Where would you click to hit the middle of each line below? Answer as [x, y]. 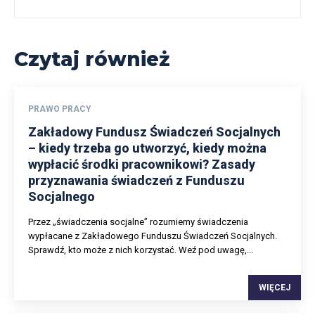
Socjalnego [62, 196]
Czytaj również [92, 59]
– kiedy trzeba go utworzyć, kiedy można [147, 148]
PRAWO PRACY [60, 109]
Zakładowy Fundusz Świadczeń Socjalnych [154, 131]
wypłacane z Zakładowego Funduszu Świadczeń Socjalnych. [153, 236]
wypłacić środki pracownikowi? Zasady [142, 164]
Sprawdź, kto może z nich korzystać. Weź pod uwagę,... [141, 250]
